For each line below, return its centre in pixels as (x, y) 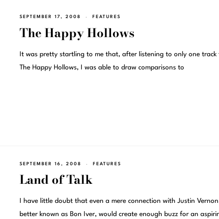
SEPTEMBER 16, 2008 (50, 164)
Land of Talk (56, 180)
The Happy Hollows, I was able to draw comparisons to (102, 68)
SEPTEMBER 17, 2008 (50, 17)
